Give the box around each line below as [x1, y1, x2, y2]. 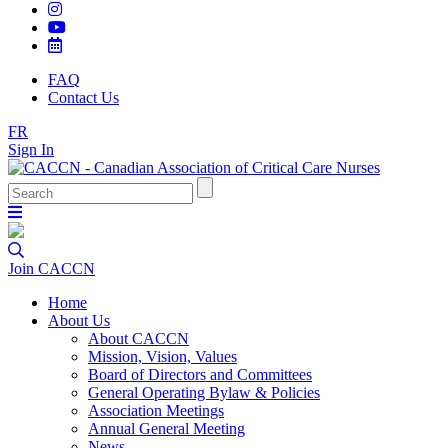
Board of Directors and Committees [88, 366, 312, 383]
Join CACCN [8, 260, 95, 277]
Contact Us [48, 89, 119, 106]
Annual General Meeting [88, 420, 245, 437]
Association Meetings [88, 402, 224, 419]
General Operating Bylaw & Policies [88, 384, 320, 401]
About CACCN [88, 330, 189, 347]
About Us [48, 312, 110, 329]
